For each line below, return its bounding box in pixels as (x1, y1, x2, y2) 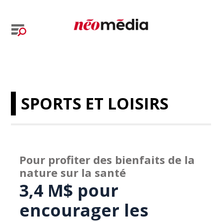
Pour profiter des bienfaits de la (19, 152, 195, 167)
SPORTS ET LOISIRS (21, 93, 169, 114)
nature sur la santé (19, 165, 126, 180)
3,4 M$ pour (19, 179, 119, 202)
